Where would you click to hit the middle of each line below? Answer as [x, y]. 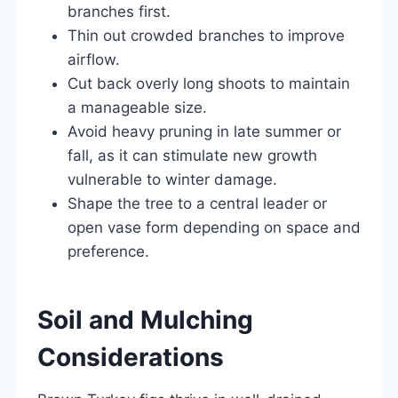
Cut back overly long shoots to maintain [209, 83]
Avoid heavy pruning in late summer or [204, 131]
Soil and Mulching [145, 319]
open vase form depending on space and [214, 227]
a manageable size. [137, 107]
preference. [108, 251]
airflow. [94, 59]
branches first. [119, 11]
